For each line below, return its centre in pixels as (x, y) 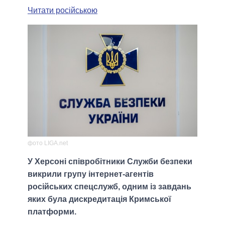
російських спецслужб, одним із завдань (109, 186)
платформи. (52, 211)
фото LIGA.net (48, 143)
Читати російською (63, 10)
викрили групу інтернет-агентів (91, 174)
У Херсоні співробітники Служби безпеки (110, 161)
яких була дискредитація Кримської (99, 199)
